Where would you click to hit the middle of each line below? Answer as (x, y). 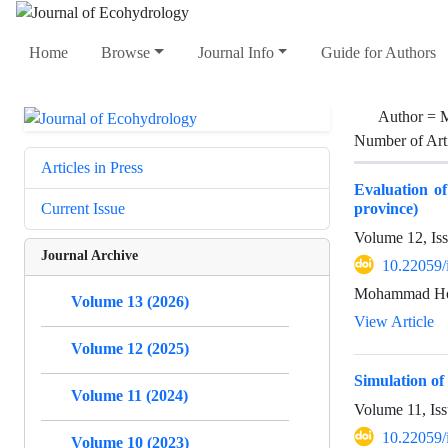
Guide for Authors (378, 53)
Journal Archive (89, 254)
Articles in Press (92, 167)
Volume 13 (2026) (130, 301)
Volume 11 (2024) (129, 395)
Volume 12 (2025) (130, 348)
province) (386, 208)
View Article (394, 321)
